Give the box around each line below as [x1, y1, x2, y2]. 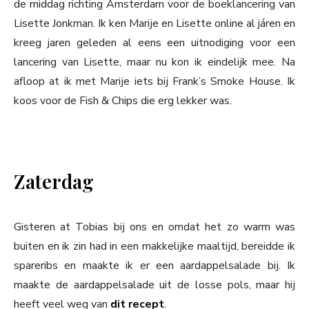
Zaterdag [14, 168, 94, 195]
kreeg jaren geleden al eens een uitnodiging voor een [14, 35, 295, 51]
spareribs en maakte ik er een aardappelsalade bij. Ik [14, 258, 295, 274]
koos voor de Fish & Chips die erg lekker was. [14, 93, 232, 109]
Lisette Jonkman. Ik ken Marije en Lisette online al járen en [14, 16, 295, 32]
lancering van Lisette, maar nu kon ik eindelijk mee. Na [14, 54, 295, 70]
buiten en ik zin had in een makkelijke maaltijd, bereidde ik [14, 239, 295, 255]
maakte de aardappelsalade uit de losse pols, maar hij [14, 277, 295, 293]
